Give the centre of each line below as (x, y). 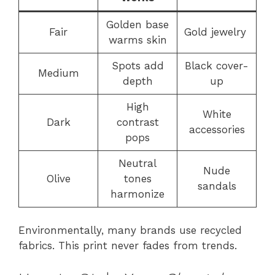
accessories (217, 129)
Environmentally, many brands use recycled (130, 230)
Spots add (137, 65)
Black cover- (217, 65)
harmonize (137, 194)
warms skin (137, 40)
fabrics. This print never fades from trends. (128, 246)
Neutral (137, 163)
